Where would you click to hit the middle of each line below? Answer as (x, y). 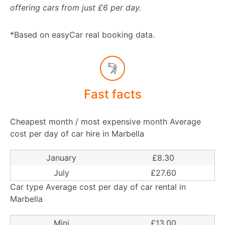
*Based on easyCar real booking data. (82, 35)
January (61, 158)
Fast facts (113, 94)
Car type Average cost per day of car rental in (98, 187)
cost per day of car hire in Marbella (77, 134)
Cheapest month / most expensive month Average (105, 122)
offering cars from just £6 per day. (76, 8)
